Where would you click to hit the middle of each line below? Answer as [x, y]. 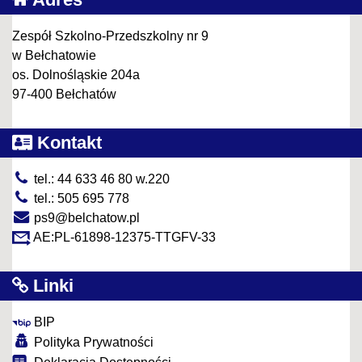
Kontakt [67, 143]
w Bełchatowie [54, 56]
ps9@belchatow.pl [85, 218]
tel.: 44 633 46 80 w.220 [100, 179]
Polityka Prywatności [92, 343]
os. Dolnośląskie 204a [76, 75]
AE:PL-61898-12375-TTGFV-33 [123, 238]
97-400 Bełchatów [64, 95]
